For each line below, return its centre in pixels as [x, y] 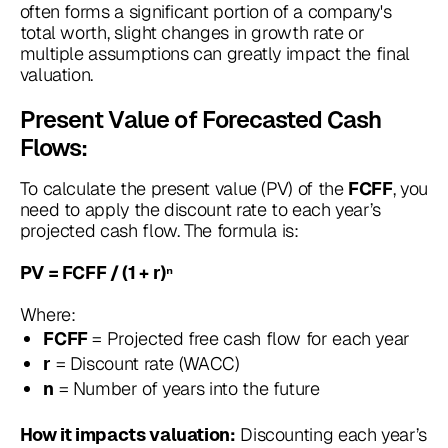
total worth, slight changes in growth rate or [192, 32]
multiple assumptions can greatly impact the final [214, 53]
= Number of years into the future [186, 389]
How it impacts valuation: [127, 435]
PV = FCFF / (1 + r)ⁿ [96, 272]
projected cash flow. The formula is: [159, 230]
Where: [47, 314]
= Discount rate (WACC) [145, 364]
